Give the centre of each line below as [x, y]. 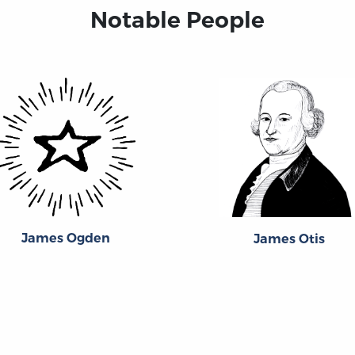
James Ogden [66, 239]
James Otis [289, 239]
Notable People [177, 19]
